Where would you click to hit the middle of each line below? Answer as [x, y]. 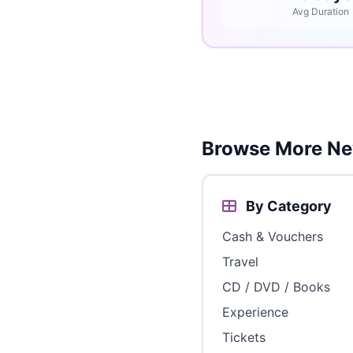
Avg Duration [320, 11]
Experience [255, 312]
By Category [287, 206]
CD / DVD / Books [276, 287]
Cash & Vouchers [273, 236]
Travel [240, 262]
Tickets [244, 337]
